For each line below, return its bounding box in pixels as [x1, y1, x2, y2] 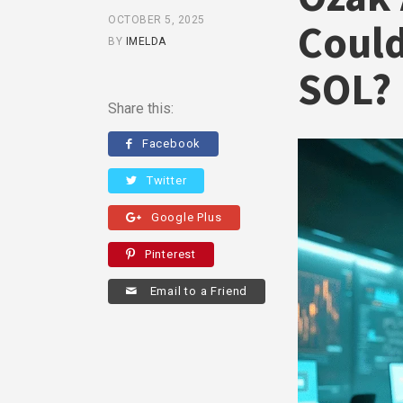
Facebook [141, 136, 201, 150]
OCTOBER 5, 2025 [108, 13, 205, 26]
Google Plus [150, 210, 222, 224]
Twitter [146, 173, 187, 187]
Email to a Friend [146, 283, 248, 298]
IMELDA [125, 34, 166, 48]
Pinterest [144, 246, 197, 261]
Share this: [108, 99, 174, 117]
